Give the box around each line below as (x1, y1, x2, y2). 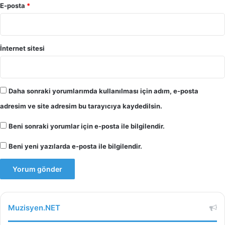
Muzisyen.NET (8, 203, 60, 213)
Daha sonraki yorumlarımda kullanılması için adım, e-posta (9, 87, 198, 95)
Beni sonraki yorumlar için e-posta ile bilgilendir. (9, 122, 165, 131)
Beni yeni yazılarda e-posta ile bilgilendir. (9, 142, 142, 151)
